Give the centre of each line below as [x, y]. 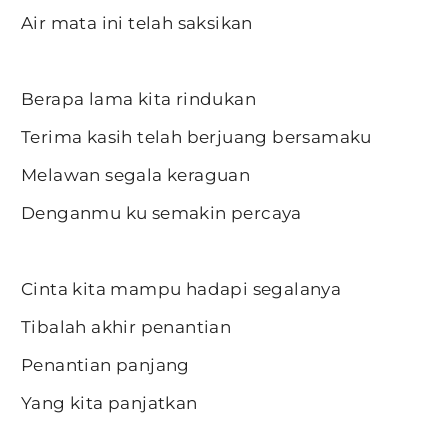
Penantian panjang [105, 365]
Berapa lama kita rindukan [138, 99]
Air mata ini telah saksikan [137, 23]
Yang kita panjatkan [109, 403]
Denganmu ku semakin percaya [161, 213]
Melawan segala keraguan [136, 175]
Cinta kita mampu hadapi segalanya [181, 289]
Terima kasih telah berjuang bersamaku [196, 137]
